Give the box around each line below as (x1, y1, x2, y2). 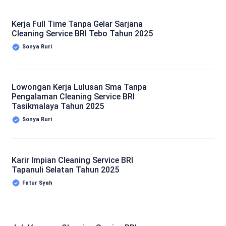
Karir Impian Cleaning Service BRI (12, 155, 133, 165)
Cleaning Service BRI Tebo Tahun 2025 (12, 29, 153, 38)
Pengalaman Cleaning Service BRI (12, 92, 135, 102)
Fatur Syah (22, 179, 52, 186)
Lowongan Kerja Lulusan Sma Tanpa (12, 82, 147, 92)
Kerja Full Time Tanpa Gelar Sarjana (12, 19, 143, 29)
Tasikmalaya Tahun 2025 (12, 101, 104, 111)
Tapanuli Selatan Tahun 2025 (12, 164, 119, 175)
